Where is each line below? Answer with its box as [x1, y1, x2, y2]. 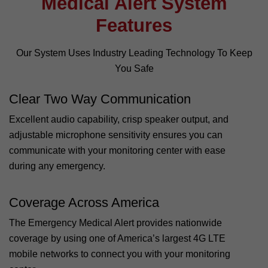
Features [96, 14, 172, 36]
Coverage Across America [9, 194, 159, 210]
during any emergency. [9, 160, 105, 171]
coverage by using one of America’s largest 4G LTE [9, 233, 226, 243]
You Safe [114, 63, 154, 74]
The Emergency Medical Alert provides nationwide [9, 217, 222, 228]
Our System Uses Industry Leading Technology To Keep [16, 47, 252, 58]
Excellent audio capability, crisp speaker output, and [9, 114, 229, 124]
